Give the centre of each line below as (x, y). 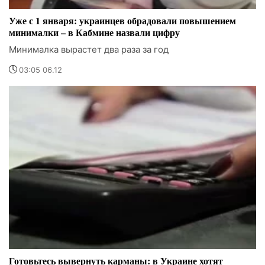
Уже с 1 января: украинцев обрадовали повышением (122, 21)
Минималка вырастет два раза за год (89, 50)
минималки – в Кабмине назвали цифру (94, 33)
